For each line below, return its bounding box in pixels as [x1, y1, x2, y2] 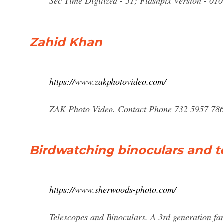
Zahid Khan [29, 35, 102, 49]
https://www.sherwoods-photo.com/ [49, 183, 176, 195]
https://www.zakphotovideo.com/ [49, 75, 166, 87]
